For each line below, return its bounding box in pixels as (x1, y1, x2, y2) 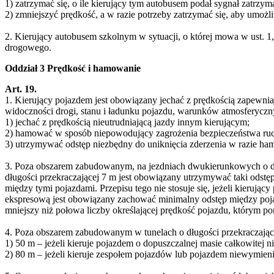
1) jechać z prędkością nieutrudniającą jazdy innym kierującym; (5, 116, 250, 127)
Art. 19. (5, 83, 37, 94)
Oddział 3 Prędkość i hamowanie (5, 62, 141, 73)
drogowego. (5, 42, 51, 53)
